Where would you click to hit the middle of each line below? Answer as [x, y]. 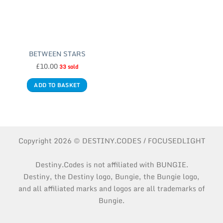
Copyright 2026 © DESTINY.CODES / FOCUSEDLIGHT [111, 141]
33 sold [69, 67]
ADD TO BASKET [57, 85]
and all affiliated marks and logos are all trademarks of [111, 189]
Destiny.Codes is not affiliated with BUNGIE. [111, 165]
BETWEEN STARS [57, 54]
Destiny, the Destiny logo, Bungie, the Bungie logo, [111, 177]
